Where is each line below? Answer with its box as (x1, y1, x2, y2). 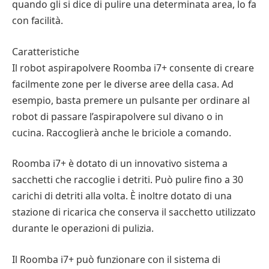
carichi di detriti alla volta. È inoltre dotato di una (12, 189, 232, 203)
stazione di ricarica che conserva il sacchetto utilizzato (12, 205, 256, 219)
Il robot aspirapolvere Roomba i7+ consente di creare (12, 61, 254, 74)
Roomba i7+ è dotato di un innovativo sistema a (12, 157, 228, 171)
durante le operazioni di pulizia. (12, 222, 154, 235)
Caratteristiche (12, 44, 79, 58)
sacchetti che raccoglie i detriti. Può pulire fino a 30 (12, 173, 243, 187)
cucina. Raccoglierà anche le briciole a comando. (12, 125, 231, 139)
